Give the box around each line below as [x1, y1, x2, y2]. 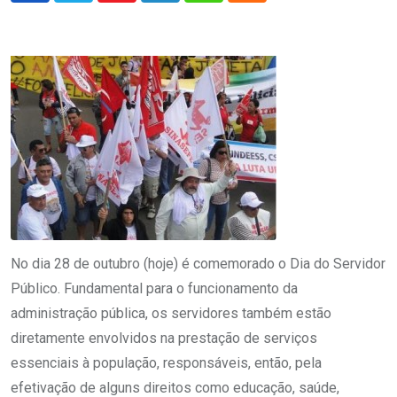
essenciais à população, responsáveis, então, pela [11, 354, 322, 371]
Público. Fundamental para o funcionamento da [11, 279, 298, 297]
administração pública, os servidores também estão [11, 304, 331, 322]
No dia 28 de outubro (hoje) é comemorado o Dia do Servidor [11, 254, 385, 272]
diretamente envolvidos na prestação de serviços [11, 329, 317, 346]
